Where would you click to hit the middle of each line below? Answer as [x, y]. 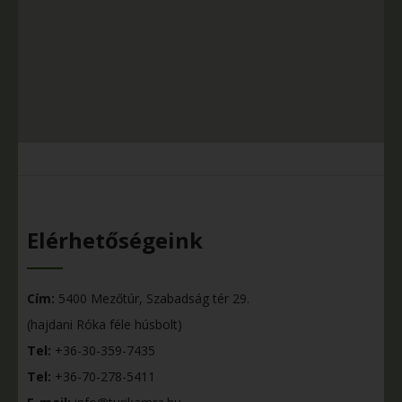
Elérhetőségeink [115, 240]
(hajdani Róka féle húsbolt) [105, 324]
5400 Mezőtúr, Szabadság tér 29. [152, 298]
